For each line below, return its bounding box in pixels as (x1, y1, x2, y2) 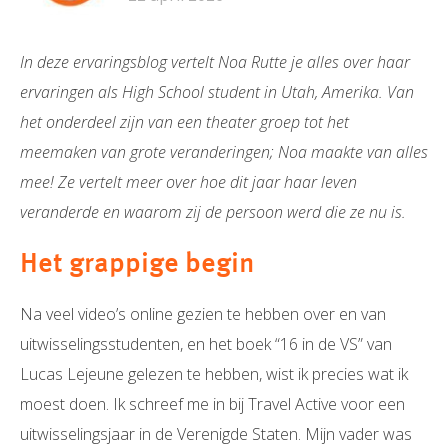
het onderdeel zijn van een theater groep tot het (20, 111, 349, 133)
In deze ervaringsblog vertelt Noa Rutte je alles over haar (20, 51, 410, 73)
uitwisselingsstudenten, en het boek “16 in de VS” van (20, 333, 392, 355)
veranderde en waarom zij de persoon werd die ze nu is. (20, 201, 410, 223)
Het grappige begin (20, 251, 255, 279)
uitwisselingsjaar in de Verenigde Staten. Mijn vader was (20, 423, 412, 445)
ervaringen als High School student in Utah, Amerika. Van (20, 81, 414, 103)
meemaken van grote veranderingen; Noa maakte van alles (20, 141, 428, 163)
